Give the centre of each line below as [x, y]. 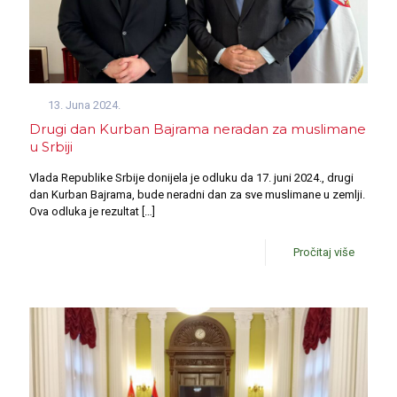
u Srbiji [51, 146]
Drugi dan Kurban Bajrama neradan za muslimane [198, 128]
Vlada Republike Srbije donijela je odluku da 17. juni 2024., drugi [191, 177]
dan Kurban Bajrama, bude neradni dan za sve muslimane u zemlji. [197, 194]
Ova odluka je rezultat [84, 211]
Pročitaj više [324, 252]
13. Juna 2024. [85, 105]
